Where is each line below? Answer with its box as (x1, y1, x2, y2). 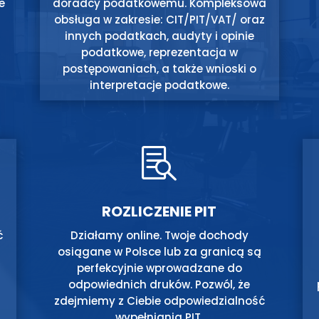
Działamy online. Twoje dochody (70, 228, 249, 243)
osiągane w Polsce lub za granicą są (57, 244, 261, 259)
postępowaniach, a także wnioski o (62, 61, 256, 77)
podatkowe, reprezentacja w (80, 45, 238, 61)
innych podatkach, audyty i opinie (64, 28, 254, 44)
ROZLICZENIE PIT (102, 202, 217, 221)
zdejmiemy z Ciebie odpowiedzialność (53, 293, 265, 308)
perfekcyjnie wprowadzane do (76, 261, 242, 276)
